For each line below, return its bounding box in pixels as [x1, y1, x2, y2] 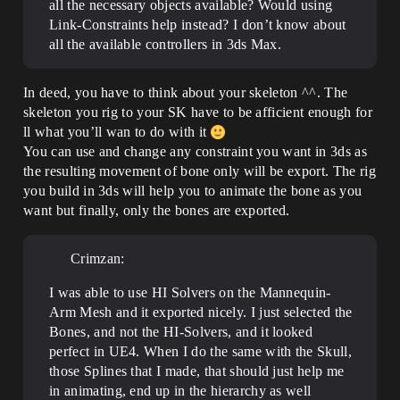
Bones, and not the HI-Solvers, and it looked [49, 324, 313, 339]
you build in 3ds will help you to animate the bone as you [23, 183, 362, 198]
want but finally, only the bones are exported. [23, 203, 290, 218]
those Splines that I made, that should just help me [49, 363, 345, 379]
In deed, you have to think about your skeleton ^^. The [23, 85, 348, 100]
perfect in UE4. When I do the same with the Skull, [49, 344, 353, 359]
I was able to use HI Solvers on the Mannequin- [49, 285, 331, 300]
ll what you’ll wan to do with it [23, 124, 211, 139]
